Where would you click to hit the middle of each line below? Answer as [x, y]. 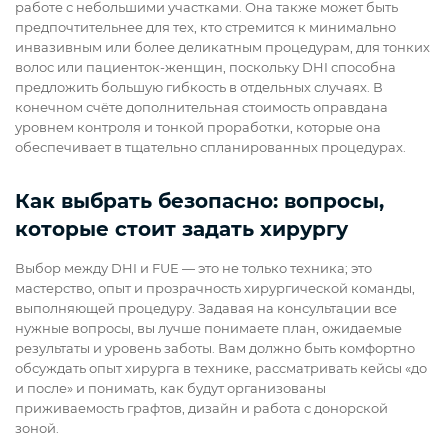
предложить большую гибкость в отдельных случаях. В [199, 87]
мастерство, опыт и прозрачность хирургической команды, [215, 288]
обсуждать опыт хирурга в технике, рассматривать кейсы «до [221, 368]
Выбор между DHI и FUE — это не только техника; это [193, 268]
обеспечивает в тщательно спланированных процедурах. [210, 147]
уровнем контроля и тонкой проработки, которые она [198, 127]
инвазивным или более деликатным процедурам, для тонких [222, 47]
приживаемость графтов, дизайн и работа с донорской [201, 408]
